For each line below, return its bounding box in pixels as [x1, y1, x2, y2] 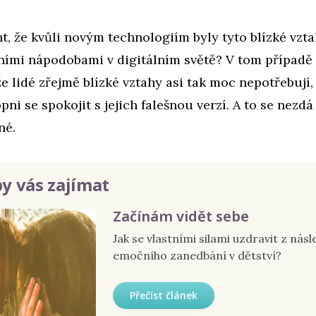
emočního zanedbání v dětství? [113, 248, 281, 262]
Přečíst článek [130, 288, 197, 302]
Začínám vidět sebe [113, 206, 249, 226]
